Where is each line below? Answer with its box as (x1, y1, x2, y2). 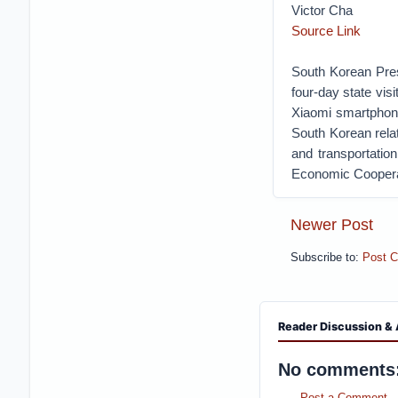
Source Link (291, 23, 361, 38)
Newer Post (290, 215, 373, 234)
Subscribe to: (290, 251, 362, 265)
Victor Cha (291, 3, 356, 18)
